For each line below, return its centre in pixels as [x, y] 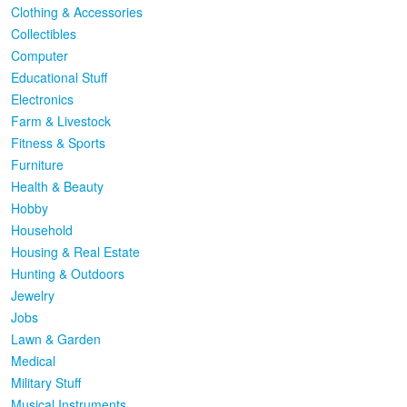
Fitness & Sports [58, 143]
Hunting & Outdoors [68, 273]
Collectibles [44, 34]
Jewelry [33, 295]
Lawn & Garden [56, 339]
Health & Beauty [57, 186]
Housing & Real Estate [75, 252]
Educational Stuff [59, 77]
